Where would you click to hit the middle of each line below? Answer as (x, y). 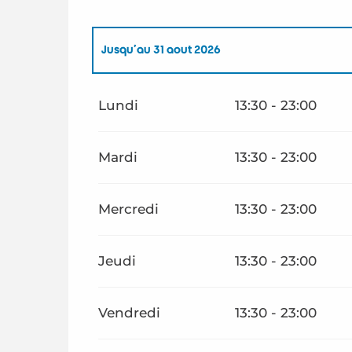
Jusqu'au (126, 50)
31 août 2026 (186, 50)
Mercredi (129, 209)
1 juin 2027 (258, 95)
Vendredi (130, 313)
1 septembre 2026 (166, 95)
